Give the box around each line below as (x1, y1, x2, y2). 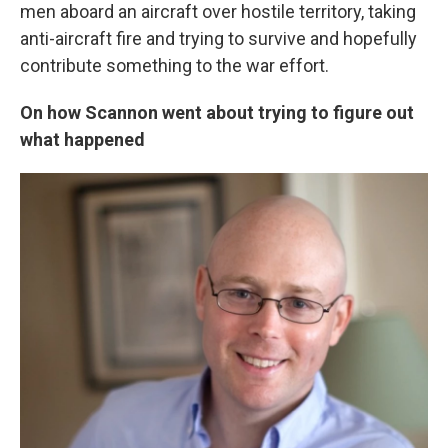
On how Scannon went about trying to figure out (20, 102, 414, 123)
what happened (20, 129, 145, 150)
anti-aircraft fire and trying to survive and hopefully (20, 28, 417, 49)
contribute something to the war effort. (20, 55, 329, 76)
